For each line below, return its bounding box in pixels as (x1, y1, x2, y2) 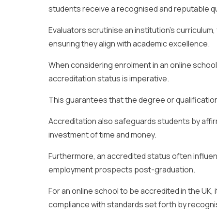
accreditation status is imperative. (48, 73, 169, 84)
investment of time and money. (48, 129, 156, 140)
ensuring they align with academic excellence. (48, 38, 210, 49)
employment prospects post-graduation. (48, 164, 195, 175)
